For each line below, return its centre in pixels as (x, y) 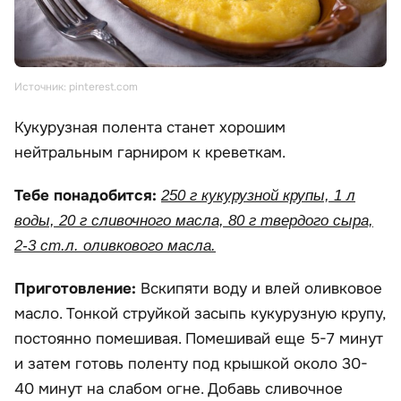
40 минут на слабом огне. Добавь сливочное (179, 389)
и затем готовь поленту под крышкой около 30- (191, 364)
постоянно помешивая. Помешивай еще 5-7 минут (199, 339)
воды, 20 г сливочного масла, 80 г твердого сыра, (194, 221)
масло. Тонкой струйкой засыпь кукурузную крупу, (200, 314)
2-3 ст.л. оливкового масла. (115, 246)
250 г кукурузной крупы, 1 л (258, 196)
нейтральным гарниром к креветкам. (150, 153)
